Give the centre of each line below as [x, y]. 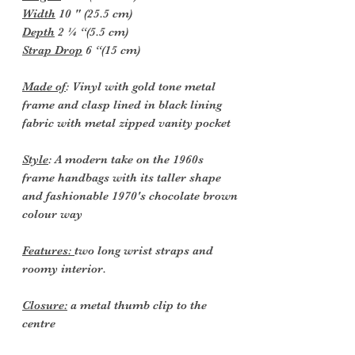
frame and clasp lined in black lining [122, 104]
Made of [44, 86]
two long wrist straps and [144, 250]
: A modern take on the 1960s [126, 159]
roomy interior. [64, 268]
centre [39, 323]
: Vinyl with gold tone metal [141, 86]
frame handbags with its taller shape [122, 177]
